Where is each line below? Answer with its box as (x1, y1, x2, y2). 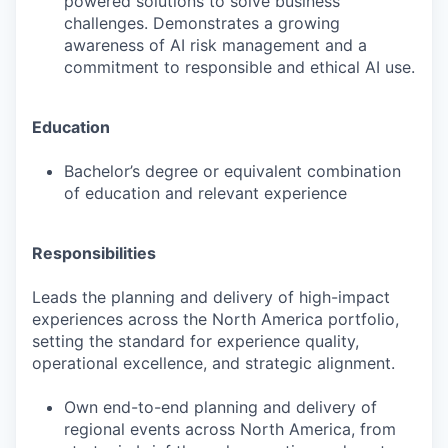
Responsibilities (32, 243, 156, 263)
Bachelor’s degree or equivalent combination (64, 161, 401, 181)
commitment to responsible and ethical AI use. (64, 57, 415, 77)
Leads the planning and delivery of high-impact (32, 287, 390, 307)
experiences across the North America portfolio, (32, 309, 399, 329)
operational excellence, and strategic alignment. (32, 353, 395, 373)
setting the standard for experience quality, (32, 331, 359, 351)
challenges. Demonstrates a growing (64, 13, 340, 33)
